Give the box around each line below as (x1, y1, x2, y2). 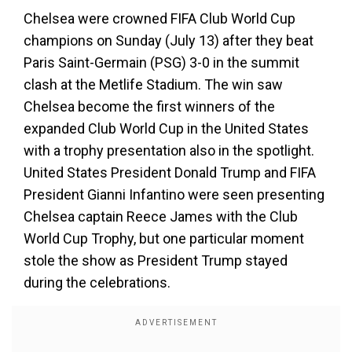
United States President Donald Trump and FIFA (24, 164, 316, 181)
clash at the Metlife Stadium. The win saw (24, 76, 283, 93)
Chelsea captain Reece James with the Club (24, 208, 298, 225)
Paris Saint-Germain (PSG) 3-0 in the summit (24, 54, 299, 71)
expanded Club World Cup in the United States (24, 120, 309, 137)
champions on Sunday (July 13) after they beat (24, 32, 313, 49)
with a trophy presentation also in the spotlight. (24, 142, 314, 159)
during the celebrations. (24, 274, 170, 291)
